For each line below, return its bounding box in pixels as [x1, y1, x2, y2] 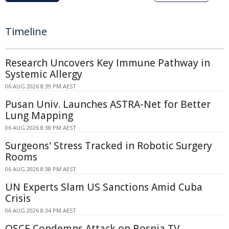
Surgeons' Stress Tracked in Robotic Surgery [5, 139, 212, 153]
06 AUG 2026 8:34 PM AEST [5, 207, 76, 215]
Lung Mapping [5, 109, 73, 123]
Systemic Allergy [5, 67, 82, 81]
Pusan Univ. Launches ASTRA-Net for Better [5, 98, 211, 111]
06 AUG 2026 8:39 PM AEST [5, 82, 76, 90]
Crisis [5, 192, 31, 205]
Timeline [5, 25, 47, 39]
